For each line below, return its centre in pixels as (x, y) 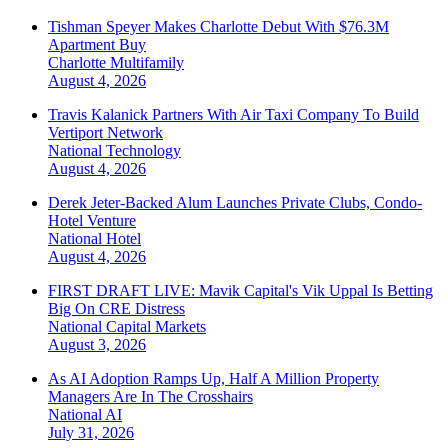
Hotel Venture (92, 221)
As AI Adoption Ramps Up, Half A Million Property (213, 379)
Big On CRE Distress (116, 309)
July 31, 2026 (91, 433)
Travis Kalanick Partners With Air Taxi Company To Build (233, 115)
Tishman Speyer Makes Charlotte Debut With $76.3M (218, 27)
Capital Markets (156, 327)
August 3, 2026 (97, 345)
